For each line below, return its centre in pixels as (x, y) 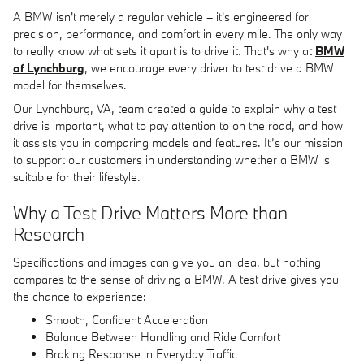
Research (49, 234)
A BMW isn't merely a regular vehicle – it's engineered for (161, 17)
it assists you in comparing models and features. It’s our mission (178, 143)
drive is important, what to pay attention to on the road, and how (178, 126)
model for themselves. (70, 85)
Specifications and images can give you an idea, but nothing (167, 262)
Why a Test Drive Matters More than (150, 212)
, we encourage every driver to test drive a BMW (209, 68)
